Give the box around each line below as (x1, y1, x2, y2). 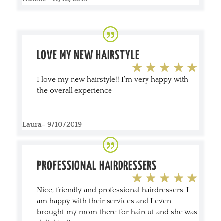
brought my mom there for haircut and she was (37, 207, 197, 216)
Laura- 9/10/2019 (22, 120, 82, 129)
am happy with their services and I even (37, 196, 171, 205)
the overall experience (37, 86, 112, 95)
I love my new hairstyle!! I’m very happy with (37, 75, 188, 84)
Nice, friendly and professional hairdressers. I (37, 185, 189, 194)
